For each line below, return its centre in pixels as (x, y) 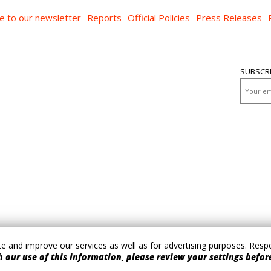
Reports (104, 18)
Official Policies (159, 18)
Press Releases (229, 18)
